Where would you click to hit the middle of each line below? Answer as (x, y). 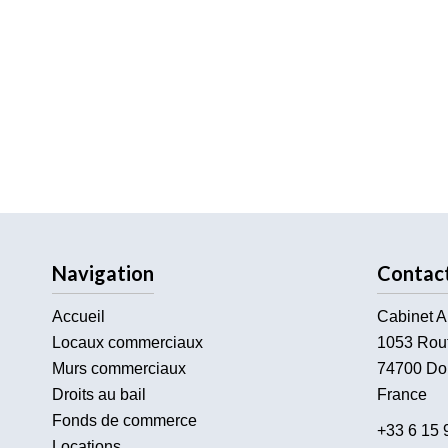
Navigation (103, 273)
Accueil (78, 316)
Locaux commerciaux (127, 342)
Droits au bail (99, 394)
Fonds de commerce (124, 420)
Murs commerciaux (119, 368)
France (401, 394)
